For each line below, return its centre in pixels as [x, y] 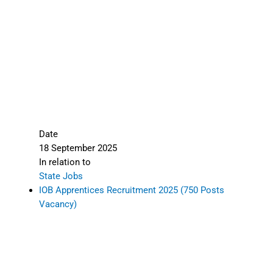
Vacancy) [58, 204]
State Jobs [61, 176]
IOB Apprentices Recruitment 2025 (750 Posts [131, 190]
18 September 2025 [78, 148]
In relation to [65, 162]
